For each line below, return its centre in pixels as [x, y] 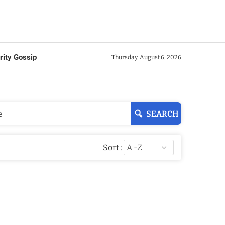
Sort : [113, 147]
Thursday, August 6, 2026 [146, 58]
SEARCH [163, 114]
